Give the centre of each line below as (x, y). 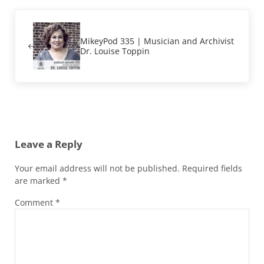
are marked (38, 180)
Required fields (212, 168)
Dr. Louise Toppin (115, 51)
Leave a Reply (48, 144)
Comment (35, 202)
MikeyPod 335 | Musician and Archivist (157, 41)
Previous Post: (41, 15)
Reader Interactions (67, 122)
